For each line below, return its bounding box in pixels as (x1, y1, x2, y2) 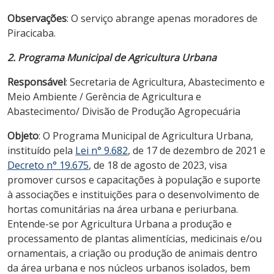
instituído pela (7, 143, 75, 157)
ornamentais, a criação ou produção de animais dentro (7, 246, 257, 260)
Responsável (7, 75, 65, 89)
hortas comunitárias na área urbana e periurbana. (7, 202, 238, 216)
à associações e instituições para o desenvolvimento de (7, 187, 259, 201)
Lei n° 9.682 (75, 143, 128, 157)
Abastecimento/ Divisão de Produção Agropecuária (7, 104, 240, 118)
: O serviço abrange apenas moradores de (67, 11, 257, 25)
